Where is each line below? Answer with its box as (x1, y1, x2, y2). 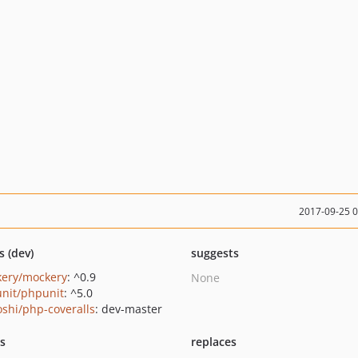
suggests (190, 245, 239, 261)
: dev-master (94, 301, 162, 316)
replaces (190, 334, 237, 349)
